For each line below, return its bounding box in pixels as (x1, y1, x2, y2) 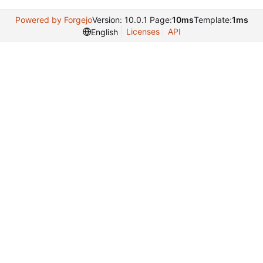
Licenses (126, 26, 160, 36)
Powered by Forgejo (15, 15, 92, 25)
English (90, 26, 118, 37)
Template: (193, 15, 232, 25)
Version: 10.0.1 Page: (92, 15, 172, 25)
